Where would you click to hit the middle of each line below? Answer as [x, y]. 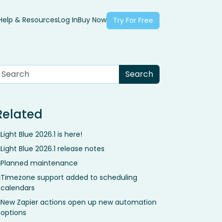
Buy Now [92, 20]
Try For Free [133, 20]
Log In [68, 20]
